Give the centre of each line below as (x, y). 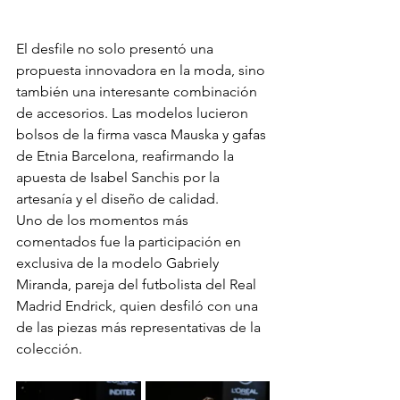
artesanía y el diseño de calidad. (117, 199)
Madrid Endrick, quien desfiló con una (139, 306)
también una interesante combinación (138, 92)
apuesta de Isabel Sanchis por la (120, 178)
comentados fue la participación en (130, 242)
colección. (49, 349)
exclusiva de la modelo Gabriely (119, 263)
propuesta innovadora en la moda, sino (142, 71)
